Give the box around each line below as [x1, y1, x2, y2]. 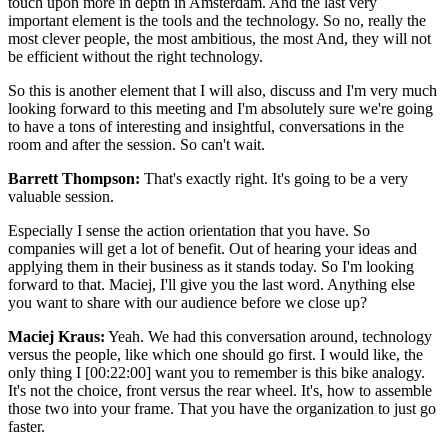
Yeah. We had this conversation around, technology [105, 327, 432, 345]
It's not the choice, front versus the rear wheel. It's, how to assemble [8, 381, 432, 399]
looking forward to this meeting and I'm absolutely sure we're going [8, 99, 433, 117]
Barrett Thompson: [8, 169, 140, 187]
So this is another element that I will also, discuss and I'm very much [8, 81, 437, 99]
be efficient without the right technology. [8, 47, 263, 65]
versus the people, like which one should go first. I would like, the [8, 345, 423, 363]
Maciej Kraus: [8, 327, 105, 345]
